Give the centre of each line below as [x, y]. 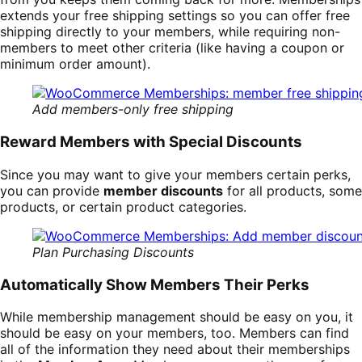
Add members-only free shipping [133, 109]
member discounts [163, 190]
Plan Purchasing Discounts [113, 252]
